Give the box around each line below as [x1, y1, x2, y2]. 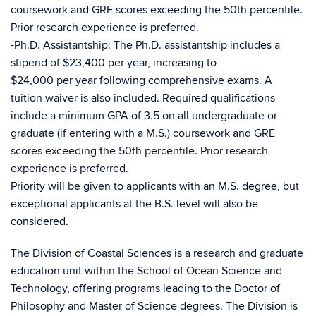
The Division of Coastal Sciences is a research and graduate [11, 246, 303, 260]
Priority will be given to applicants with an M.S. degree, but [11, 179, 299, 193]
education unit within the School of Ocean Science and [11, 264, 282, 278]
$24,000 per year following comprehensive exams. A [11, 73, 272, 87]
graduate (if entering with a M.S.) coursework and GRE [11, 126, 275, 140]
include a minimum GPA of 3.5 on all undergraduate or [11, 109, 277, 123]
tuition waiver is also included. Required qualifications [11, 91, 275, 105]
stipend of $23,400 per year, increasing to [11, 56, 217, 70]
